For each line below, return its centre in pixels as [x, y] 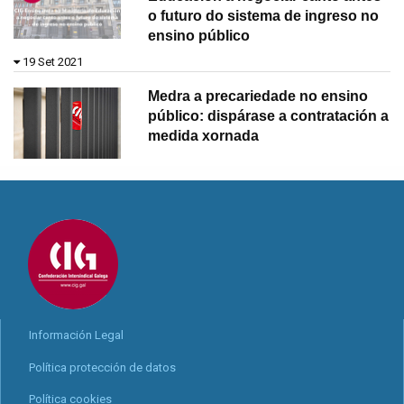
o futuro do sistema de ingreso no [264, 15]
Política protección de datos [102, 367]
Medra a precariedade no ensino [258, 96]
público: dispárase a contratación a [269, 115]
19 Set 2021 [53, 61]
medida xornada [204, 135]
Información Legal [76, 335]
